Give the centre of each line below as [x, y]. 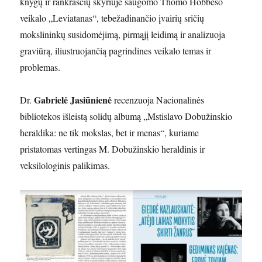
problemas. [40, 67]
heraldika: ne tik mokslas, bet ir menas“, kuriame [110, 133]
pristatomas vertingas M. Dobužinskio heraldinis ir [113, 149]
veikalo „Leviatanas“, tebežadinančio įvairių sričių [112, 18]
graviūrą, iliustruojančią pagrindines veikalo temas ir [116, 51]
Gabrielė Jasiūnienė [73, 100]
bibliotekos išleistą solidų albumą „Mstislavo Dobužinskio [126, 116]
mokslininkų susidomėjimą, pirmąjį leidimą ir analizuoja [123, 35]
